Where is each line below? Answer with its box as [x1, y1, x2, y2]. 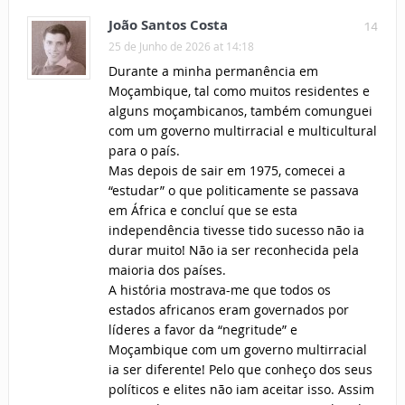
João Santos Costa [108, 15, 228, 35]
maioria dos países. [108, 261, 226, 279]
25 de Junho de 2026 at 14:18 [108, 39, 254, 54]
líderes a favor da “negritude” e [108, 321, 297, 339]
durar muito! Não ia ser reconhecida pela [108, 241, 359, 259]
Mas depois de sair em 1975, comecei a [108, 162, 345, 180]
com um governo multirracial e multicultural [108, 122, 377, 140]
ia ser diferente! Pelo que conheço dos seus [108, 361, 372, 379]
